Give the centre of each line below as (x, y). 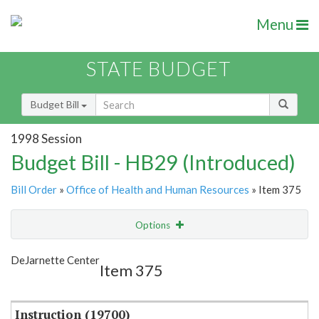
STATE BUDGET (158, 69)
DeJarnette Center (55, 260)
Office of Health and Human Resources (158, 190)
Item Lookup (42, 284)
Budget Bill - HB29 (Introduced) (153, 162)
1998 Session (46, 138)
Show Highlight (116, 254)
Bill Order (34, 190)
